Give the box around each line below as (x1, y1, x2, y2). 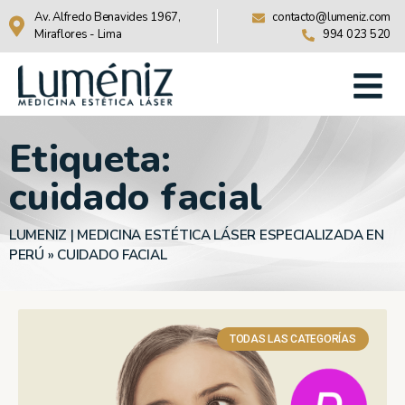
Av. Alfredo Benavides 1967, (34, 9, 181, 25)
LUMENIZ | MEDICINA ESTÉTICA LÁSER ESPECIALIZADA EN (9, 226, 384, 245)
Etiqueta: (9, 134, 172, 186)
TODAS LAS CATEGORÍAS (230, 332, 356, 345)
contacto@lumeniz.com (272, 9, 391, 25)
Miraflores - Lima (34, 26, 122, 42)
